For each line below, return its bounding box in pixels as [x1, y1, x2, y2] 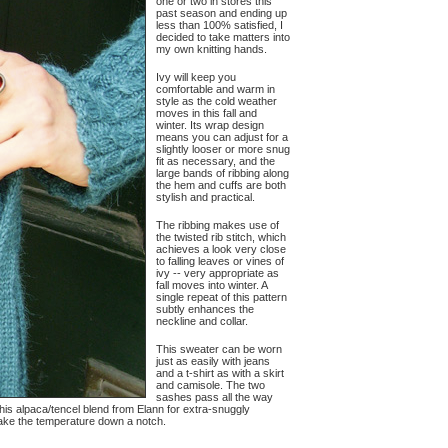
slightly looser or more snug [156, 143, 290, 155]
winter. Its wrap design [156, 119, 264, 131]
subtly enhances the [156, 303, 254, 315]
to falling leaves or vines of [156, 255, 284, 267]
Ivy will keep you [156, 71, 236, 83]
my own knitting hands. [156, 43, 267, 55]
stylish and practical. [156, 191, 255, 203]
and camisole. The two [156, 379, 265, 391]
